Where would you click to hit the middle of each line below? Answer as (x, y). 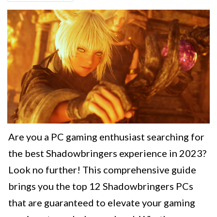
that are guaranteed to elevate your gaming (102, 203)
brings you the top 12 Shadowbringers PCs (101, 186)
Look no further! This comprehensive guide (102, 170)
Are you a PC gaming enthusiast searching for (106, 137)
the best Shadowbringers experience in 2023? (107, 153)
